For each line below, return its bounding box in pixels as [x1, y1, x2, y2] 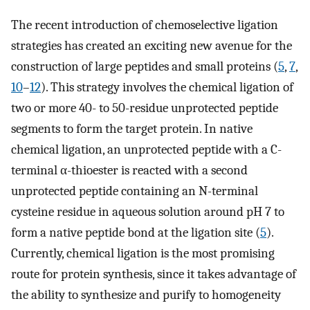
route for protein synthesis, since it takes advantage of [11, 266, 296, 282]
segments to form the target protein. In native [11, 121, 253, 137]
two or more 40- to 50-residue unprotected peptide [11, 100, 278, 116]
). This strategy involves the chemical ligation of [41, 80, 293, 95]
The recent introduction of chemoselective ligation [11, 17, 278, 33]
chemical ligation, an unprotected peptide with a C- [11, 142, 282, 158]
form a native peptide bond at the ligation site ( [11, 225, 260, 241]
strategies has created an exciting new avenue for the [11, 38, 292, 54]
